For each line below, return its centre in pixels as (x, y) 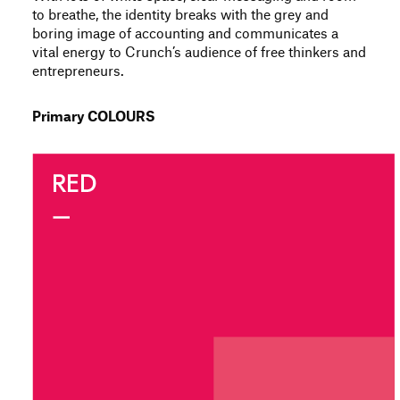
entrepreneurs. (78, 72)
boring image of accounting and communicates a (185, 34)
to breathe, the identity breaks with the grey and (180, 16)
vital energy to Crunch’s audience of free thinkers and (199, 53)
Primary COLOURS (93, 117)
